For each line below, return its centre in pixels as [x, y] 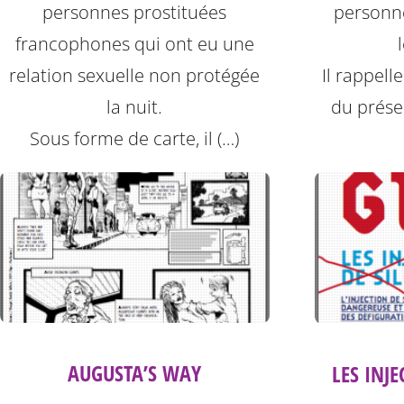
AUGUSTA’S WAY [135, 373]
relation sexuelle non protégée [135, 76]
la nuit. [135, 107]
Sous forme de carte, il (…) [135, 139]
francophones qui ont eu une [134, 44]
